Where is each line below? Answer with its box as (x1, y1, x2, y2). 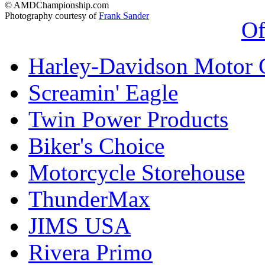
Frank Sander (99, 11, 149, 21)
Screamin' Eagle (28, 79, 178, 105)
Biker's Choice (28, 132, 164, 159)
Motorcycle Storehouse (28, 159, 245, 185)
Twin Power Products (28, 106, 228, 132)
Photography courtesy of (5, 11, 99, 21)
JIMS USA (28, 212, 131, 238)
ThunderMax (28, 186, 150, 212)
